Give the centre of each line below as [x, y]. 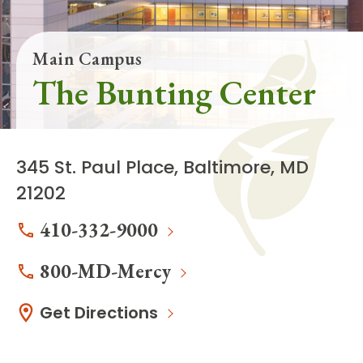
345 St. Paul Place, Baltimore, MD [162, 168]
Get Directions [99, 313]
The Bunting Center [174, 93]
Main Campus [88, 59]
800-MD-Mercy [105, 271]
